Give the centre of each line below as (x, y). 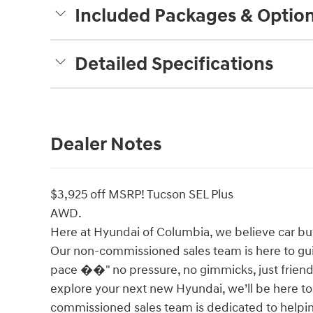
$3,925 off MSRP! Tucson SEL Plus (142, 194)
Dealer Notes (106, 144)
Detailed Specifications (174, 64)
